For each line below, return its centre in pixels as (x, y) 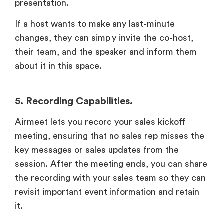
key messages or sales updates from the (97, 150)
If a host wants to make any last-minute (95, 24)
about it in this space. (58, 66)
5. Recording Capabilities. (74, 101)
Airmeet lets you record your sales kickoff (100, 122)
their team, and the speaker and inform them (106, 52)
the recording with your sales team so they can (110, 178)
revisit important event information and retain (107, 192)
